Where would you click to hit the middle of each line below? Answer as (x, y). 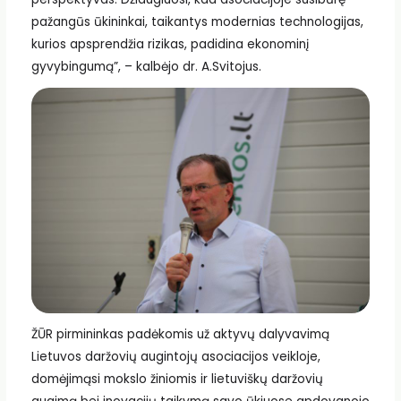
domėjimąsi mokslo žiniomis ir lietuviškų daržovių (177, 379)
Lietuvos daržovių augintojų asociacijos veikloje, (175, 356)
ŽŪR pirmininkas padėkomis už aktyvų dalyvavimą (180, 334)
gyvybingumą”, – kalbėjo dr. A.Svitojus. (146, 66)
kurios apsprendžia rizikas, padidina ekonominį (170, 44)
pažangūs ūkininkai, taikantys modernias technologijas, (197, 21)
